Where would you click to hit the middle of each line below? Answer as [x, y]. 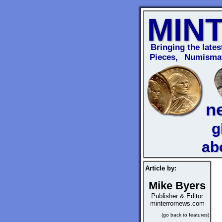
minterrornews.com [177, 203]
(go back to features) [185, 215]
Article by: [161, 168]
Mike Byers [177, 186]
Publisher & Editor [177, 196]
